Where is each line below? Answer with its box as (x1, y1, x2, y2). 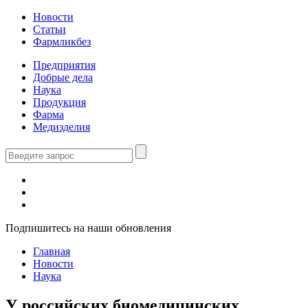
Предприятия (33, 59, 96, 71)
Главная (33, 245, 70, 257)
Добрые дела (33, 71, 93, 83)
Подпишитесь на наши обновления (5, 222, 171, 234)
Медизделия (33, 121, 90, 133)
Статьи (33, 23, 66, 35)
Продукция (33, 96, 86, 108)
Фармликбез (33, 36, 91, 47)
